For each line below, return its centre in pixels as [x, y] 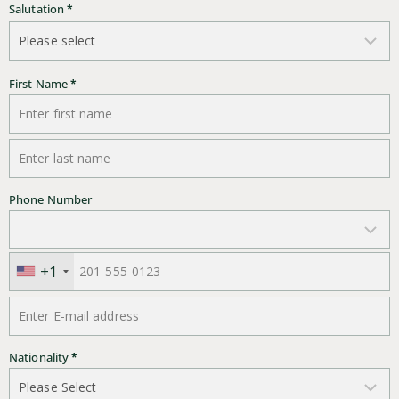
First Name [40, 83]
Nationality [41, 357]
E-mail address [49, 285]
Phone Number [51, 199]
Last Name [39, 128]
